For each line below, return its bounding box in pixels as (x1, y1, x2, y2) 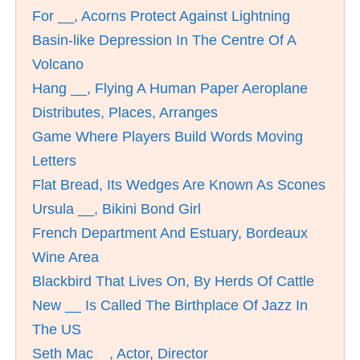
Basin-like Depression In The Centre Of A (32, 32, 296, 48)
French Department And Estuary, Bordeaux (32, 225, 308, 241)
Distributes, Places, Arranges (32, 104, 218, 121)
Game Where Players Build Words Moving (32, 129, 303, 145)
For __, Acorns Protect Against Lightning (32, 8, 290, 24)
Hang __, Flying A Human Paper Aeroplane (32, 80, 308, 96)
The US (32, 321, 81, 337)
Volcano (32, 56, 84, 72)
